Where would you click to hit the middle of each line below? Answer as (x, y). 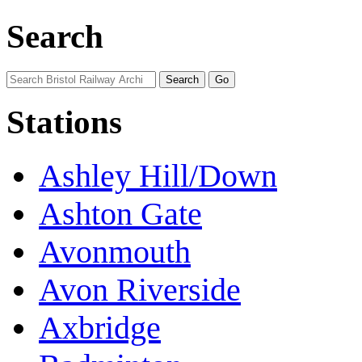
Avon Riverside (140, 290)
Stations (64, 122)
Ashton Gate (120, 214)
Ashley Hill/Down (158, 176)
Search (55, 36)
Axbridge (100, 328)
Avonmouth (115, 252)
